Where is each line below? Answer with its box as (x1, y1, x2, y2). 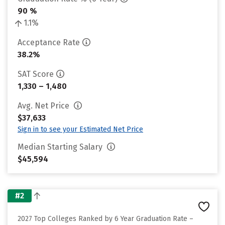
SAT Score (18, 69, 54, 79)
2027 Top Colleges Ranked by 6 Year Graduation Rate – (18, 214, 193, 223)
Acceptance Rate (18, 38, 80, 47)
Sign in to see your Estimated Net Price (18, 125, 143, 134)
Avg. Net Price (18, 101, 71, 110)
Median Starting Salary (18, 142, 104, 152)
